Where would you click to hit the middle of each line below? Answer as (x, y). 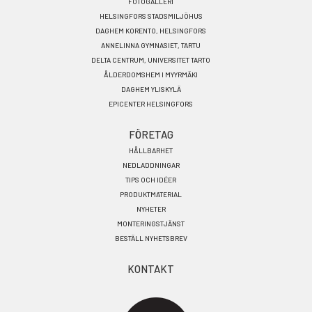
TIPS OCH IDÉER (151, 180)
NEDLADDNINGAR (151, 165)
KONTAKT (151, 269)
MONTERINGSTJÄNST (151, 224)
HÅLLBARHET (151, 150)
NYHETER (151, 209)
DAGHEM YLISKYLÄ (151, 89)
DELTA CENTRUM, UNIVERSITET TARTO (151, 60)
